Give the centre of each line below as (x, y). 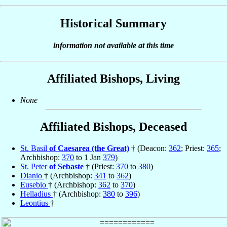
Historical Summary (113, 23)
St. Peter (35, 167)
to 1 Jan (88, 158)
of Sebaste (66, 167)
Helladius (36, 194)
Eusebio (34, 185)
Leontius (35, 203)
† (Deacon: (149, 148)
